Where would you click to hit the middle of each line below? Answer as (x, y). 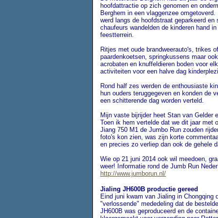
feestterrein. (117, 35)
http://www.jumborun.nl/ (133, 173)
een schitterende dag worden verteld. (152, 100)
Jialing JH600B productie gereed (149, 189)
